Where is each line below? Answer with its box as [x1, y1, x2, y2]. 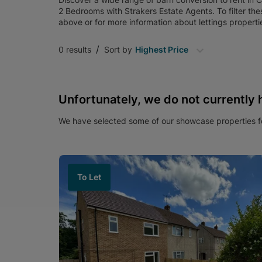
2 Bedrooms [58, 6, 106, 16]
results [64, 44, 91, 54]
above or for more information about [58, 17, 199, 27]
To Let [77, 172, 101, 182]
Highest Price [135, 44, 188, 54]
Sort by [104, 44, 132, 54]
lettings [199, 17, 227, 27]
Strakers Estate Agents [125, 6, 212, 16]
